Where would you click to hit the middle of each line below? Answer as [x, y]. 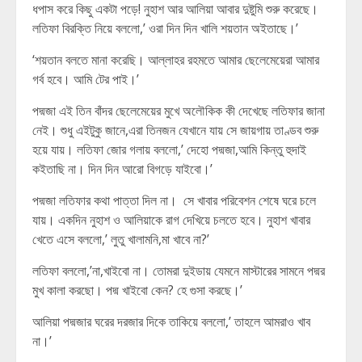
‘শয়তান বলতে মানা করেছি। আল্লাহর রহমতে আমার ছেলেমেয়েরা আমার [176, 60]
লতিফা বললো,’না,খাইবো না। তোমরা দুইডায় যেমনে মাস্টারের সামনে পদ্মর [179, 271]
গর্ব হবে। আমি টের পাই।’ [86, 79]
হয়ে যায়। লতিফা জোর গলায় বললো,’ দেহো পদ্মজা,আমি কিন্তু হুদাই [169, 149]
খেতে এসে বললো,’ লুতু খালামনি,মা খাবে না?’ [121, 239]
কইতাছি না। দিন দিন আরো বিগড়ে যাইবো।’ [122, 169]
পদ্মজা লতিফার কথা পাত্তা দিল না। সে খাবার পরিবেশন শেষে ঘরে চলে [174, 200]
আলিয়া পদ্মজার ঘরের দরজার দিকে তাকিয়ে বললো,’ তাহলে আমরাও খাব [171, 322]
